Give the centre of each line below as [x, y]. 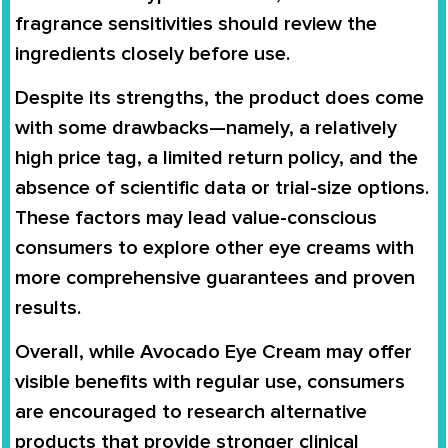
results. [48, 308]
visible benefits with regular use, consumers [210, 382]
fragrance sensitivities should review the [196, 23]
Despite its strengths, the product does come [219, 98]
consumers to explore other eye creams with [214, 248]
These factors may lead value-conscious [196, 218]
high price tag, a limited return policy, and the [216, 158]
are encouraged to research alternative [191, 412]
